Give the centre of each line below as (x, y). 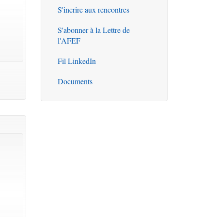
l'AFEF (69, 40)
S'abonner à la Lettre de (93, 30)
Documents (75, 81)
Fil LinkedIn (77, 61)
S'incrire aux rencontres (93, 9)
